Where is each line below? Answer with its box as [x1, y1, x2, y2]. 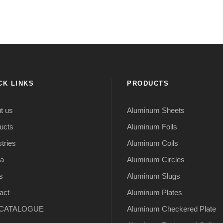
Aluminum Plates [127, 188, 182, 197]
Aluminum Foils [127, 122, 177, 131]
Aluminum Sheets [127, 106, 185, 115]
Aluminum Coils [127, 139, 178, 148]
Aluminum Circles [127, 155, 185, 164]
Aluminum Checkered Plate [127, 205, 216, 214]
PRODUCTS [127, 80, 169, 88]
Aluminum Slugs [127, 172, 180, 181]
